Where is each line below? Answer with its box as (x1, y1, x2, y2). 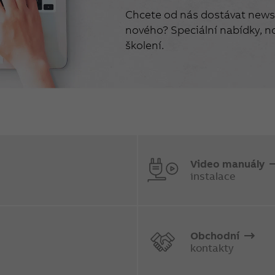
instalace (190, 169, 235, 182)
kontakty (190, 241, 234, 254)
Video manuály (190, 157, 267, 170)
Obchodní (190, 228, 242, 242)
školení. (125, 37, 164, 52)
